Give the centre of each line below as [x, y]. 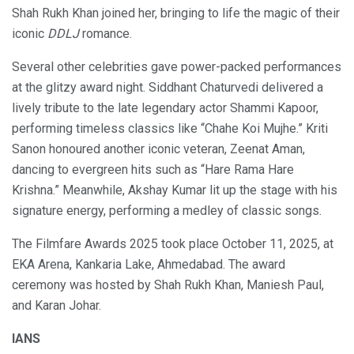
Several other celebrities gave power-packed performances [177, 67]
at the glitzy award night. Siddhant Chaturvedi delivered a [168, 88]
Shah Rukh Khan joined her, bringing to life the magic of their [176, 13]
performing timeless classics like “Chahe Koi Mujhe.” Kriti [170, 129]
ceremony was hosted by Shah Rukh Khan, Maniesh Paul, [168, 285]
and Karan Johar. [56, 306]
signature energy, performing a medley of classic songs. [167, 211]
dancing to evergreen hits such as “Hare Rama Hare [153, 170]
